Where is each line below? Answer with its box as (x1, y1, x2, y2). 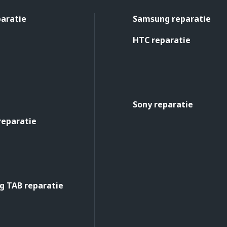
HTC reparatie (133, 34, 191, 46)
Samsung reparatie (133, 13, 211, 24)
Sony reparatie (133, 98, 193, 110)
